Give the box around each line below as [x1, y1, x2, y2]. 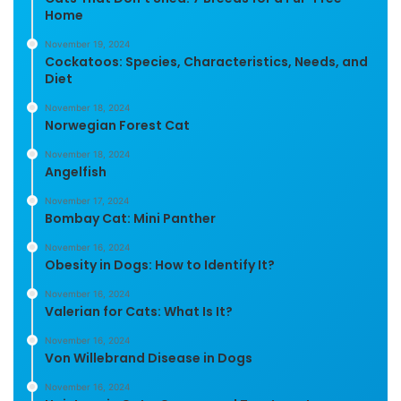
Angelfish [45, 162, 107, 181]
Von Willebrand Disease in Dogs [45, 348, 252, 367]
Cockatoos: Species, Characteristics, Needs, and [45, 52, 368, 71]
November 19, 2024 [45, 38, 130, 49]
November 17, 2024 [45, 194, 129, 206]
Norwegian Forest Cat [45, 115, 190, 134]
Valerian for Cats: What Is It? [45, 302, 233, 320]
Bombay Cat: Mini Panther [45, 209, 216, 227]
